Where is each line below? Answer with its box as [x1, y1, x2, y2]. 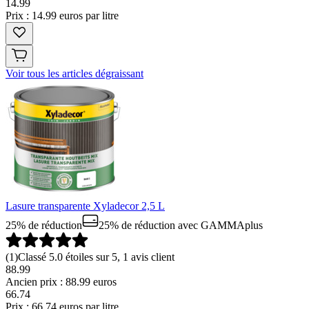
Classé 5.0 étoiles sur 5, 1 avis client [18, 251, 175, 263]
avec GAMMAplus [175, 219, 263, 231]
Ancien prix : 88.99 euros [6, 276, 117, 288]
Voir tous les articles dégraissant [6, 68, 143, 79]
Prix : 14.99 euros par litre [6, 10, 119, 21]
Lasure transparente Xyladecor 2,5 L [6, 200, 165, 212]
